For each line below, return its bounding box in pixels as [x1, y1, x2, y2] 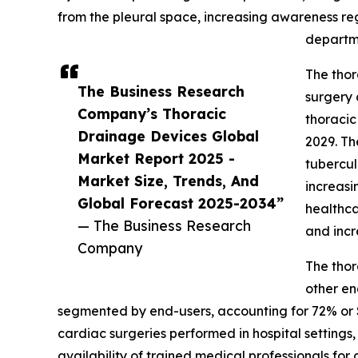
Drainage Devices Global [78, 127, 259, 145]
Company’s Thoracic [78, 105, 226, 123]
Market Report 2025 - [78, 149, 235, 168]
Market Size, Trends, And [78, 172, 259, 190]
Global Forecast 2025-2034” [78, 194, 284, 213]
